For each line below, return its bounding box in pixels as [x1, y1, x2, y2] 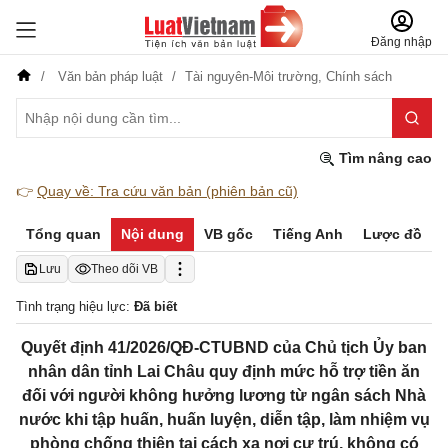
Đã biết [134, 299, 177, 314]
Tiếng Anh [273, 226, 343, 242]
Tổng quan [26, 226, 101, 242]
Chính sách [326, 69, 392, 84]
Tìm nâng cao [335, 150, 432, 166]
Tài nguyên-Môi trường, [185, 69, 326, 84]
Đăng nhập [371, 35, 432, 49]
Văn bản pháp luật [54, 69, 167, 84]
